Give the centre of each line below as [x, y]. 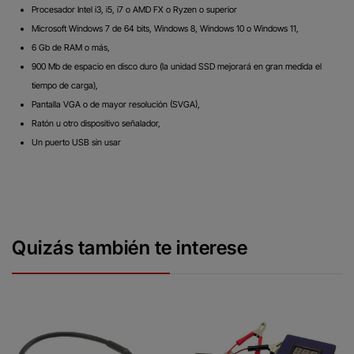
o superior [218, 10]
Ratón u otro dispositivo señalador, [96, 124]
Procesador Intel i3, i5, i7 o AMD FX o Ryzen [115, 10]
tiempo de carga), [65, 86]
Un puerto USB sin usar [76, 143]
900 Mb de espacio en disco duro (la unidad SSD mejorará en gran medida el [177, 67]
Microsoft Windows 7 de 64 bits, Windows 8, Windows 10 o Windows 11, [165, 29]
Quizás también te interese [130, 248]
